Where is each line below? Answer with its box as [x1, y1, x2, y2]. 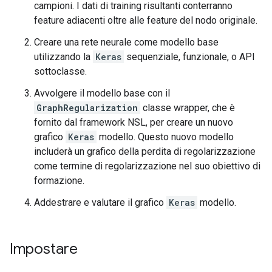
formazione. [34, 175, 84, 186]
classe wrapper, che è [140, 102, 235, 114]
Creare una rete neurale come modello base [34, 36, 219, 48]
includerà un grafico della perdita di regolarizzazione [34, 146, 256, 157]
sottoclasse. [34, 66, 87, 77]
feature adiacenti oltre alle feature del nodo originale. [34, 15, 257, 26]
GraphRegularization [36, 102, 138, 114]
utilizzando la [34, 51, 93, 63]
